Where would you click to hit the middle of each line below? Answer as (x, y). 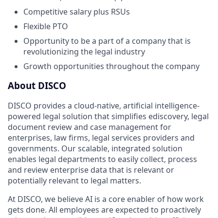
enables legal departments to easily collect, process (102, 159)
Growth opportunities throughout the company (111, 66)
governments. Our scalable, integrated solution (95, 149)
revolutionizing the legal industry (84, 51)
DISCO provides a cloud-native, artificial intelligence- (104, 106)
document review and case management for (90, 127)
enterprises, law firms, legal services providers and (101, 138)
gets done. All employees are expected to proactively (104, 210)
